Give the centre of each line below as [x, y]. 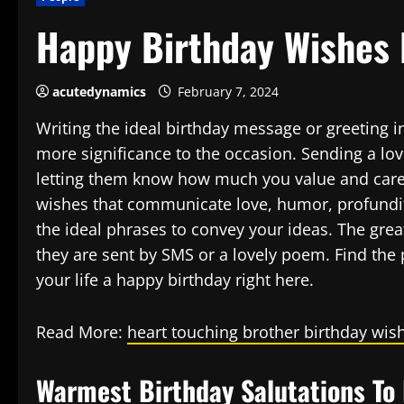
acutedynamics [99, 92]
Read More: [82, 332]
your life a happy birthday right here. [175, 280]
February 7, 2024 [228, 92]
